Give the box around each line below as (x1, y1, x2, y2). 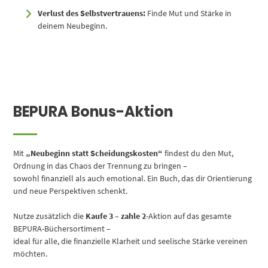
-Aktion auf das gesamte (146, 211, 232, 222)
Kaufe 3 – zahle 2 (86, 211, 147, 222)
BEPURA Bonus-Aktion (13, 102, 173, 122)
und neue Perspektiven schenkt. (13, 185, 128, 197)
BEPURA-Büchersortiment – (13, 223, 111, 234)
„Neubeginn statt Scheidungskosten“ (26, 148, 163, 159)
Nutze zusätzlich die (13, 211, 86, 222)
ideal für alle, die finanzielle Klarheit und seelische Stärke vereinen (13, 236, 248, 247)
